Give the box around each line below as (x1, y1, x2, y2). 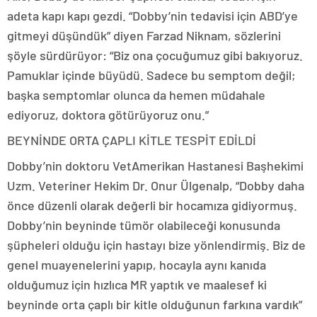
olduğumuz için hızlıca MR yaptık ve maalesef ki (7, 276, 267, 292)
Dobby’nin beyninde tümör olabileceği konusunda (7, 217, 280, 233)
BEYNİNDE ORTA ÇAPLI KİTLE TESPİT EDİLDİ (7, 132, 256, 148)
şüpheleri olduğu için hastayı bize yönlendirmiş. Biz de (7, 236, 306, 253)
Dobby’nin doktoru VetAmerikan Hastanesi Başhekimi (7, 157, 304, 173)
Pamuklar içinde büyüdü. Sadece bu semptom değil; (7, 67, 296, 83)
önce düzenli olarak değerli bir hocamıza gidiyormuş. (7, 197, 297, 213)
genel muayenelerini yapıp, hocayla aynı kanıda (7, 256, 266, 272)
